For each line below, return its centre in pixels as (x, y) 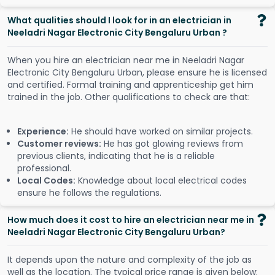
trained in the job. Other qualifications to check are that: (129, 97)
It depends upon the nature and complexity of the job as (130, 260)
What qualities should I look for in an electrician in (119, 21)
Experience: (43, 132)
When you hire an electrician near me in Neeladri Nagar (126, 60)
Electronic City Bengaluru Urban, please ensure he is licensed (137, 73)
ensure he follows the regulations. (89, 193)
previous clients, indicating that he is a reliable (116, 156)
